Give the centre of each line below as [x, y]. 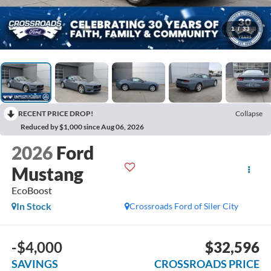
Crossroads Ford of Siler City [184, 206]
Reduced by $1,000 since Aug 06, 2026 [82, 126]
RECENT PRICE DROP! [56, 113]
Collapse [249, 113]
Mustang [47, 174]
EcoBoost [31, 191]
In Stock [34, 206]
